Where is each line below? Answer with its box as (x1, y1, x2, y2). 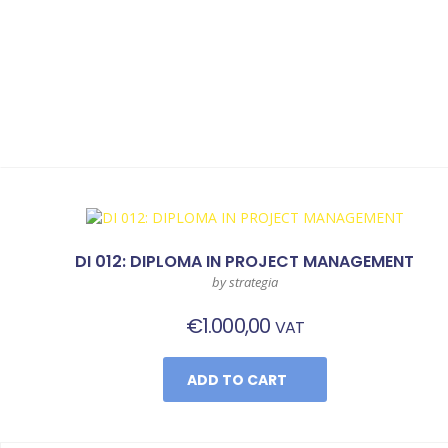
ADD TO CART (186, 370, 287, 390)
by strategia (211, 273, 278, 291)
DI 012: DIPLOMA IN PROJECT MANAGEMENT (75, 250, 415, 273)
